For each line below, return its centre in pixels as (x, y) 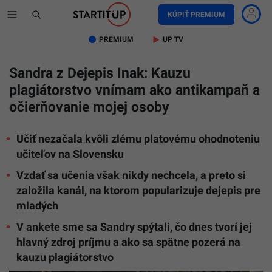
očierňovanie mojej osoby (89, 107)
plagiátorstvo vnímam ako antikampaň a (134, 90)
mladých (37, 206)
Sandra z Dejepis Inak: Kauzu (100, 73)
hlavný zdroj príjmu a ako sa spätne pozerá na (128, 242)
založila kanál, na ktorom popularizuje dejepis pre (138, 190)
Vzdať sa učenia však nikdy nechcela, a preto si (131, 175)
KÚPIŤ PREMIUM (196, 15)
